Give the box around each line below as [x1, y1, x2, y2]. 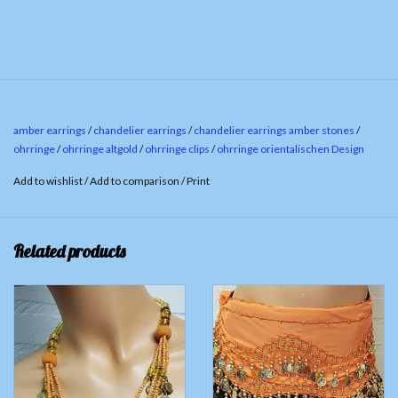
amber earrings [13, 123, 86, 138]
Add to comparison [90, 174, 181, 188]
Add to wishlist [13, 174, 83, 188]
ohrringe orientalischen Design [217, 142, 364, 156]
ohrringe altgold [62, 142, 138, 156]
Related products [13, 240, 125, 262]
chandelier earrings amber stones [194, 123, 354, 138]
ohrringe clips [145, 142, 210, 156]
